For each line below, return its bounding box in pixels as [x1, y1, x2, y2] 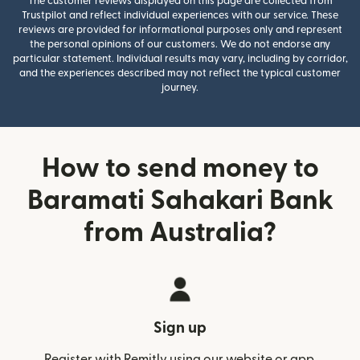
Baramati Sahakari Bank [27, 187, 333, 214]
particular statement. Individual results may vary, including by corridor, [12, 54, 348, 63]
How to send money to [41, 155, 319, 182]
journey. [162, 83, 198, 92]
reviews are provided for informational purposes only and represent [18, 25, 342, 35]
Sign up [153, 321, 207, 336]
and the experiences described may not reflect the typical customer [19, 68, 341, 78]
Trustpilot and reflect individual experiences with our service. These [22, 10, 338, 20]
